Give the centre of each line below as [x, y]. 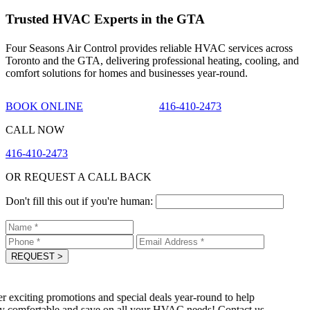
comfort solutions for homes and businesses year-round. [127, 73]
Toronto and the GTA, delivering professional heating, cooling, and [152, 61]
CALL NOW [35, 130]
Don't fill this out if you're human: [81, 201]
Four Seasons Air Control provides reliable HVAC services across [149, 48]
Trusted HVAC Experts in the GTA [105, 19]
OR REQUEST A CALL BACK [79, 177]
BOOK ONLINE [44, 107]
